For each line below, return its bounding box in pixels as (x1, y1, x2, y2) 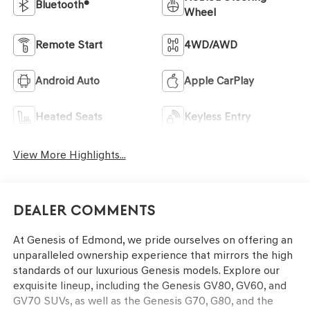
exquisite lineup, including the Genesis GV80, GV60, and (12, 279, 286, 293)
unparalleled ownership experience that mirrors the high (12, 248, 293, 262)
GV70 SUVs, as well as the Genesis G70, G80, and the (12, 294, 273, 308)
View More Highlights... (12, 147, 126, 161)
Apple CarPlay (184, 73, 254, 87)
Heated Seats (35, 109, 102, 123)
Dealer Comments (12, 203, 156, 219)
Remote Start (35, 37, 102, 51)
